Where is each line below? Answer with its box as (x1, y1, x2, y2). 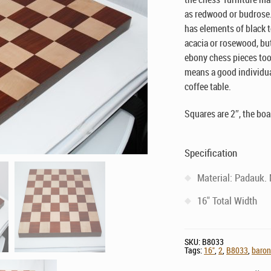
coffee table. (184, 80, 232, 93)
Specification (184, 146, 238, 160)
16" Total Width (197, 194, 258, 207)
